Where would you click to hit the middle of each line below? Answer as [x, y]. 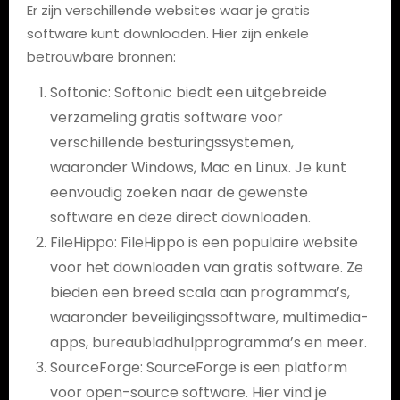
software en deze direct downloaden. [180, 217]
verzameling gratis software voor [166, 117]
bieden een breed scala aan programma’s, [200, 292]
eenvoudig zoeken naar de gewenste [179, 192]
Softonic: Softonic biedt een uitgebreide [188, 92]
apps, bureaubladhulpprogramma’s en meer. [208, 342]
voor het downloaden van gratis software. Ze [206, 267]
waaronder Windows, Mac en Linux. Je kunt [198, 167]
